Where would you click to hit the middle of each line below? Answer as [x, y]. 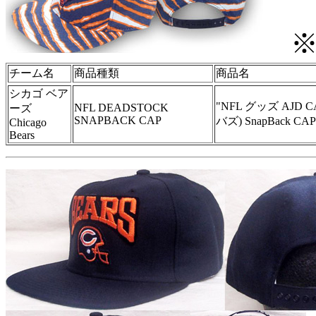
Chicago [28, 122]
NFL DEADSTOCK [121, 107]
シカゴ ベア [39, 93]
